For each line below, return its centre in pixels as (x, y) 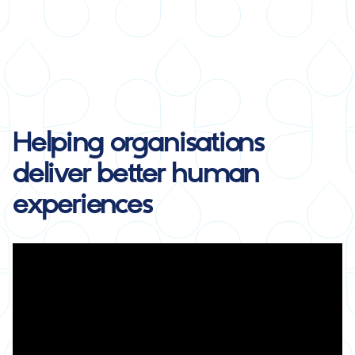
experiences (82, 206)
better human (178, 175)
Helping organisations (138, 144)
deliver (55, 175)
